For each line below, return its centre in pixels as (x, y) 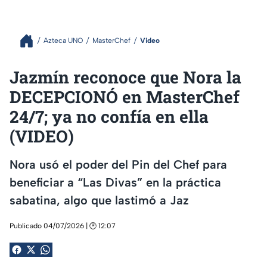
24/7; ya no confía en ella (109, 116)
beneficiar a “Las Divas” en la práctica (115, 183)
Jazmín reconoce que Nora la (125, 77)
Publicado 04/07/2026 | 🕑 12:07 (63, 226)
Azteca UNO (63, 41)
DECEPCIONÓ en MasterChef (125, 97)
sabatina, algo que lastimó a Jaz (99, 201)
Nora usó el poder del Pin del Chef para (118, 165)
